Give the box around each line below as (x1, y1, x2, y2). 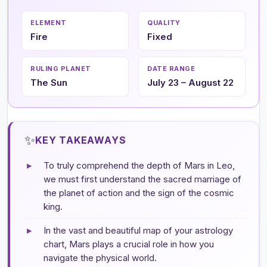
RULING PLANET (30, 64, 91, 73)
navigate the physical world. (44, 252, 157, 263)
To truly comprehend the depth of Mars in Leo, (44, 159, 235, 171)
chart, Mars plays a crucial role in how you (44, 238, 214, 250)
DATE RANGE (147, 64, 195, 73)
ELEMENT (30, 18, 67, 27)
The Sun (30, 76, 67, 88)
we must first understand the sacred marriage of (44, 173, 241, 185)
